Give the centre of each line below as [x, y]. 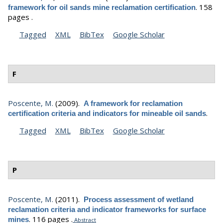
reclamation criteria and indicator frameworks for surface [107, 210]
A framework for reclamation [133, 103]
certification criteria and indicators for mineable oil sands [107, 113]
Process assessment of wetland [139, 200]
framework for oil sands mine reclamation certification [102, 7]
